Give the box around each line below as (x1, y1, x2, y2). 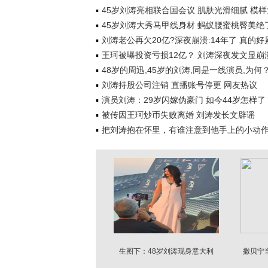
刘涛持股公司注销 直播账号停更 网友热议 (102, 80, 257, 90)
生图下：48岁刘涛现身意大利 (119, 247, 214, 255)
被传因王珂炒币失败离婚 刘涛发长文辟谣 (102, 110, 255, 120)
